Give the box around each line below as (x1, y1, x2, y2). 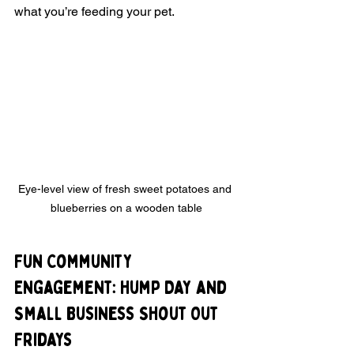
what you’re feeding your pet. (14, 4, 175, 20)
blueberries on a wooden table (51, 201, 202, 215)
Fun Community (14, 250, 137, 275)
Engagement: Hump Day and (14, 276, 231, 301)
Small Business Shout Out (14, 302, 222, 327)
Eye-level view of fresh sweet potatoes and (18, 183, 235, 196)
